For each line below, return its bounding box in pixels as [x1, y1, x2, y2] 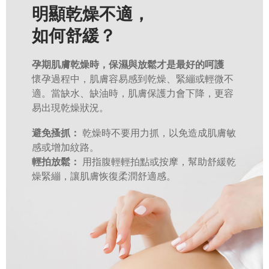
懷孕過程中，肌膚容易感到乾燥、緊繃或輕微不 [31, 74, 234, 84]
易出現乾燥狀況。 [31, 103, 109, 113]
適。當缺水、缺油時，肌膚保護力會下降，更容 [31, 88, 234, 98]
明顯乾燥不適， [31, 5, 150, 23]
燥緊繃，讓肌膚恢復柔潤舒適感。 [31, 171, 176, 181]
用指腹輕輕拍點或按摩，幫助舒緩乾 [82, 157, 236, 167]
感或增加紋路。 [31, 142, 99, 153]
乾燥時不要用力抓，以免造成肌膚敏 [82, 128, 236, 138]
